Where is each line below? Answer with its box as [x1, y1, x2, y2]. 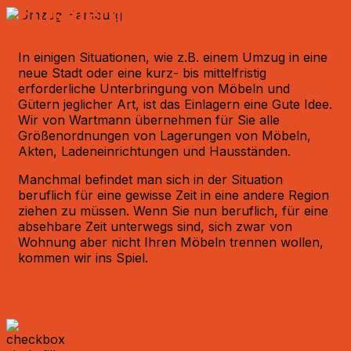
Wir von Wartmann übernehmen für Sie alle [18, 111, 280, 128]
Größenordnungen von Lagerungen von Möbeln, [18, 127, 311, 143]
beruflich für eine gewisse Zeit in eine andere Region [18, 186, 329, 203]
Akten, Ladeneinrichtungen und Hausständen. [18, 143, 291, 159]
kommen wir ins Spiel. [18, 249, 148, 266]
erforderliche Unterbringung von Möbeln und [18, 80, 290, 96]
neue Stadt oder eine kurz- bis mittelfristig [18, 64, 266, 81]
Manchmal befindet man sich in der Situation [18, 171, 283, 187]
